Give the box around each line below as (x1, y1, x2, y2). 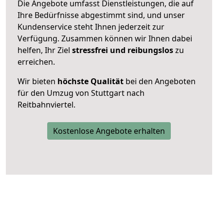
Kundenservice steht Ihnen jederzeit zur (18, 21, 164, 32)
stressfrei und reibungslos (72, 44, 173, 55)
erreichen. (18, 56, 55, 67)
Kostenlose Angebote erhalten (53, 125, 165, 136)
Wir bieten (18, 75, 57, 87)
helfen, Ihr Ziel (18, 44, 72, 55)
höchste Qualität (57, 75, 124, 87)
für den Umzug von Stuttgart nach (18, 87, 145, 98)
